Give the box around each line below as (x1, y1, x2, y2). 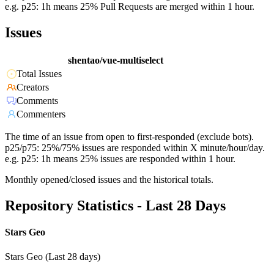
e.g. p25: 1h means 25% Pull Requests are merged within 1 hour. (5, 1, 254, 12)
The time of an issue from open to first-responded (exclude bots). (5, 131, 254, 143)
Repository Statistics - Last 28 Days (5, 198, 226, 214)
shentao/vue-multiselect (68, 55, 163, 66)
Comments (17, 95, 58, 106)
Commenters (17, 109, 65, 120)
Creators (17, 82, 49, 93)
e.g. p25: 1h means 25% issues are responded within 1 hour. (5, 154, 235, 165)
